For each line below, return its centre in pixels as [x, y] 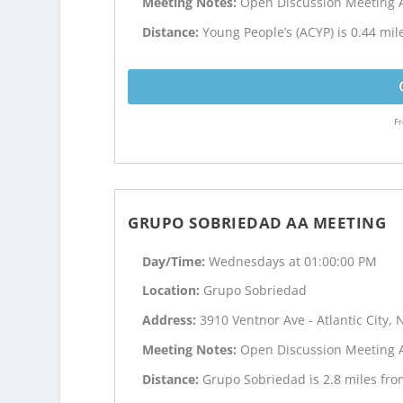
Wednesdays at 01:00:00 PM [293, 261]
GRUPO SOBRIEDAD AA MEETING [257, 222]
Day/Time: [176, 261]
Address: [171, 320]
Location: [173, 291]
